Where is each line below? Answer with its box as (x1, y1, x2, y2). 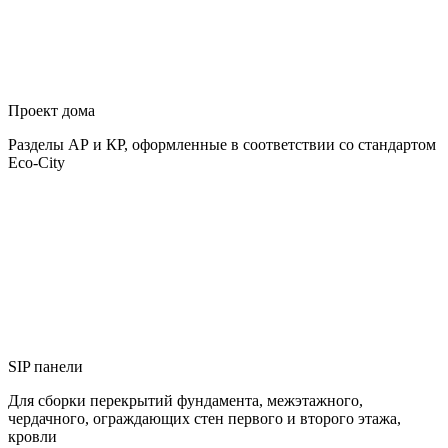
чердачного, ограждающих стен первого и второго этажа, (8, 410, 401, 428)
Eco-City (8, 154, 65, 172)
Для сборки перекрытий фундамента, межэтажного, (8, 392, 363, 410)
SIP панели (8, 358, 83, 376)
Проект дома (8, 102, 95, 120)
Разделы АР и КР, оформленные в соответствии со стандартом (8, 136, 436, 154)
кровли (8, 428, 57, 446)
